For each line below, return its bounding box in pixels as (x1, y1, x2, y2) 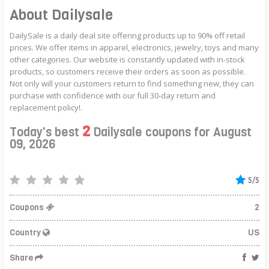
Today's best (10, 124, 83, 141)
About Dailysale (10, 5, 113, 25)
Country (10, 226, 43, 238)
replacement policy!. (10, 101, 83, 113)
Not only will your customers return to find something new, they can (10, 77, 255, 89)
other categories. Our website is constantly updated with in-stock (10, 53, 246, 65)
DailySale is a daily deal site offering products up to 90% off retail (10, 29, 246, 41)
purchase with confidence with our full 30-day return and (10, 89, 216, 101)
